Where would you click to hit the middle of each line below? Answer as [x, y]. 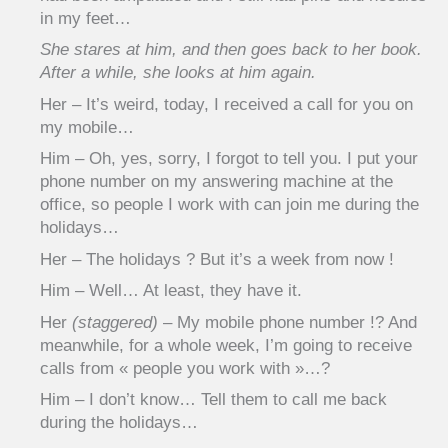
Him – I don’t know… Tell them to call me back [213, 400]
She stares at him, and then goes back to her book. [231, 50]
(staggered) [115, 322]
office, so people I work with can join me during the [229, 205]
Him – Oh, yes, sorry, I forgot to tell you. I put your [229, 159]
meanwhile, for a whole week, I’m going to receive [226, 345]
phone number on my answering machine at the [216, 182]
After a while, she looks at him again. [178, 73]
